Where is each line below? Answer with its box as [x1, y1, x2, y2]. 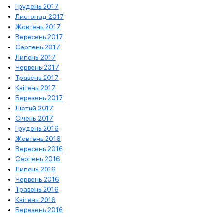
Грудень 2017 [15, 2, 59, 10]
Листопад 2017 [15, 12, 64, 20]
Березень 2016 [15, 205, 63, 214]
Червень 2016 [15, 175, 59, 183]
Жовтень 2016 [15, 134, 61, 142]
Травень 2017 [15, 73, 59, 81]
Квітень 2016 [15, 195, 56, 203]
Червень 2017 [15, 63, 59, 71]
